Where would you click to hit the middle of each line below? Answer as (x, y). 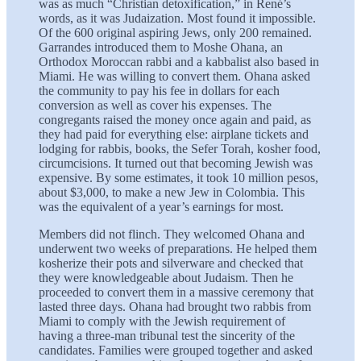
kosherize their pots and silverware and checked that (171, 263)
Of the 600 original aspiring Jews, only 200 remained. (175, 32)
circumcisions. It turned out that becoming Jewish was (176, 163)
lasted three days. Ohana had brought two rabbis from (175, 306)
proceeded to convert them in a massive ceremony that (176, 292)
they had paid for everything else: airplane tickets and (174, 134)
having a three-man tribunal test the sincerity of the (167, 335)
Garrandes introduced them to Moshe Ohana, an (161, 47)
